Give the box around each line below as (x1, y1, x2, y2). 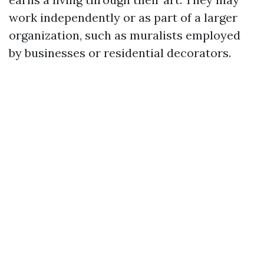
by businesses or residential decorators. (9, 45, 231, 60)
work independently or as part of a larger (9, 10, 237, 25)
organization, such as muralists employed (9, 28, 240, 42)
